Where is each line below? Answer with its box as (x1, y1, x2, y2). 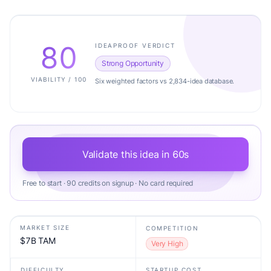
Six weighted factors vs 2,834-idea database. (95, 76, 235, 85)
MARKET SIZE (20, 224, 70, 231)
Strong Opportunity (102, 58, 164, 68)
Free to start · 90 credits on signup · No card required (22, 178, 194, 188)
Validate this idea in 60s (82, 148, 189, 160)
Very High (151, 239, 183, 248)
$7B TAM (20, 235, 56, 246)
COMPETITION (146, 224, 199, 232)
